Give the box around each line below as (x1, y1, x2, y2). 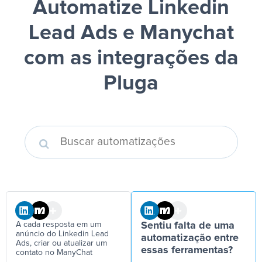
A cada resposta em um (16, 220, 101, 229)
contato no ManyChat (16, 249, 92, 257)
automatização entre (141, 233, 239, 243)
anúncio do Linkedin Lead (16, 230, 109, 238)
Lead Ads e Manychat (28, 23, 234, 44)
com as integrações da (23, 48, 239, 69)
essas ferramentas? (141, 245, 233, 256)
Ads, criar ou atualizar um (16, 239, 107, 247)
